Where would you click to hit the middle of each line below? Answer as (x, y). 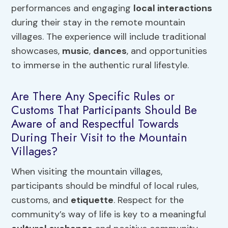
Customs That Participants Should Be (104, 110)
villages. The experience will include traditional (109, 36)
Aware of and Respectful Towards (95, 124)
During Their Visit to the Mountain (99, 138)
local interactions (173, 8)
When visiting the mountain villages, (87, 171)
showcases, (37, 51)
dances (110, 51)
